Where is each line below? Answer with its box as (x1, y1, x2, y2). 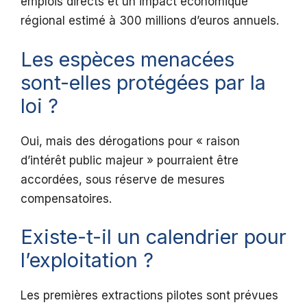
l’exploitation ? (21, 248, 153, 273)
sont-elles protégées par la (21, 70, 266, 95)
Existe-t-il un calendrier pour (21, 225, 286, 249)
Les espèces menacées (21, 47, 234, 71)
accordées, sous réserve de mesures (21, 172, 225, 186)
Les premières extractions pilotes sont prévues (21, 288, 278, 303)
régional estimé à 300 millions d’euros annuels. (21, 14, 279, 28)
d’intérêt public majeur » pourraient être (21, 153, 238, 167)
